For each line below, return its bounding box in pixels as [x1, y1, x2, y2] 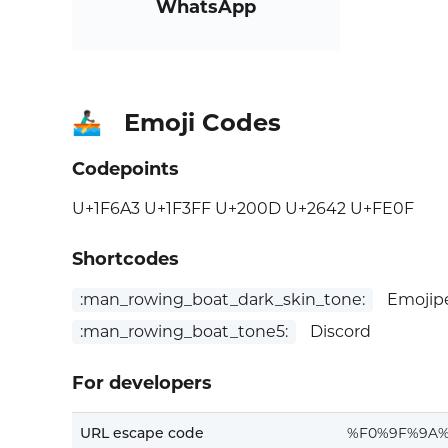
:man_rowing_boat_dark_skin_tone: [80, 290, 365, 310]
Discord [306, 322, 371, 342]
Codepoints [72, 158, 179, 181]
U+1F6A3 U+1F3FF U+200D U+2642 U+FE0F [72, 199, 414, 219]
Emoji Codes [124, 108, 281, 138]
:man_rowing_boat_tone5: [80, 322, 288, 342]
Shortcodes [72, 248, 179, 271]
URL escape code [80, 424, 204, 443]
